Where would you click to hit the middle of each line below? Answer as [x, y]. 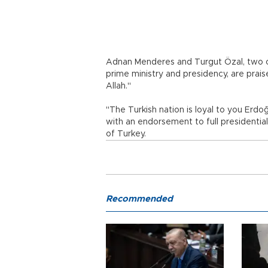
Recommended [139, 199]
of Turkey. [126, 134]
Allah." [118, 86]
